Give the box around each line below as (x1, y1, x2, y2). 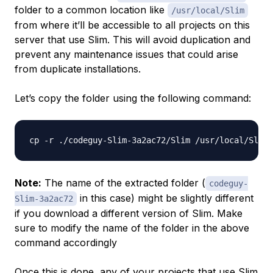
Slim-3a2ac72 (15, 194, 73, 204)
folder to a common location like (15, 4, 168, 16)
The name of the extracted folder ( (44, 177, 205, 190)
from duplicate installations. (15, 63, 141, 76)
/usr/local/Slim (171, 5, 244, 16)
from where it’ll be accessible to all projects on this (15, 19, 250, 32)
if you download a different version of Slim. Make (15, 207, 243, 220)
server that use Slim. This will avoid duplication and (15, 34, 250, 46)
